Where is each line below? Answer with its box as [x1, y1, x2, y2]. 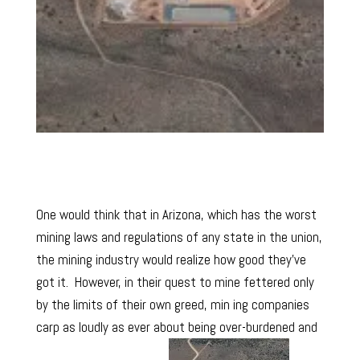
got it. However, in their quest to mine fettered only [35, 273, 314, 292]
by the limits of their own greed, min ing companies [35, 296, 309, 314]
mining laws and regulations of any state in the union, [35, 228, 322, 247]
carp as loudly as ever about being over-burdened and [35, 318, 317, 337]
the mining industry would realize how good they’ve [35, 251, 306, 269]
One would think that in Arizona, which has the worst [35, 206, 317, 224]
